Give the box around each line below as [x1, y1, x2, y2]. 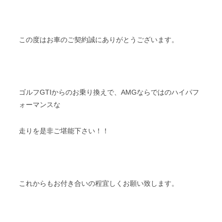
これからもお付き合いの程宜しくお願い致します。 [19, 179, 178, 187]
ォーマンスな [19, 100, 61, 109]
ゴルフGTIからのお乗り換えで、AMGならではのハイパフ [19, 88, 199, 96]
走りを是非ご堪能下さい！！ [19, 126, 110, 135]
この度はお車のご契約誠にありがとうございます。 [19, 35, 178, 44]
